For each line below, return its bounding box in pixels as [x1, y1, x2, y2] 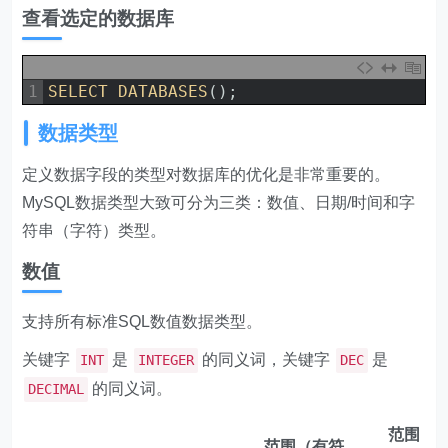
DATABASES [118, 82, 209, 101]
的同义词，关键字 [198, 351, 335, 368]
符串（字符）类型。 [22, 222, 167, 239]
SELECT [48, 82, 119, 101]
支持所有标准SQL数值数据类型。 [22, 313, 263, 330]
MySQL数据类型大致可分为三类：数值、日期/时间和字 [22, 194, 416, 211]
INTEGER [138, 352, 195, 368]
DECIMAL [28, 381, 85, 397]
